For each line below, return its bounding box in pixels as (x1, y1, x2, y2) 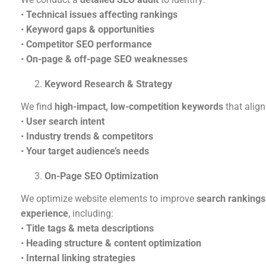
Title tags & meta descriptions (26, 223, 154, 235)
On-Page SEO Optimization (45, 170, 159, 182)
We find (21, 101, 55, 113)
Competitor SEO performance (26, 39, 152, 50)
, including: (68, 208, 113, 220)
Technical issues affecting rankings (26, 9, 178, 21)
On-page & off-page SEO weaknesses (26, 53, 188, 65)
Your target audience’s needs (26, 145, 149, 157)
